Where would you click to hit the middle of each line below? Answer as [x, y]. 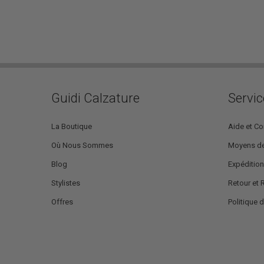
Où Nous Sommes [82, 145]
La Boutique [72, 126]
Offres [62, 202]
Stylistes [66, 183]
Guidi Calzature [95, 98]
